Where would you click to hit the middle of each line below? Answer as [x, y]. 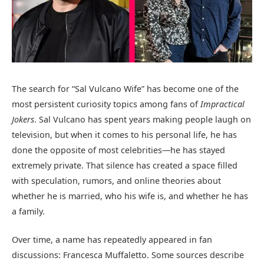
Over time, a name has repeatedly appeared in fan [112, 240]
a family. [28, 211]
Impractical [222, 104]
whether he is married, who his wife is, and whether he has [130, 196]
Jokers [23, 119]
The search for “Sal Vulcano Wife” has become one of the [125, 89]
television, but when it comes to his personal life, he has [124, 135]
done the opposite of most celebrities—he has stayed [118, 150]
